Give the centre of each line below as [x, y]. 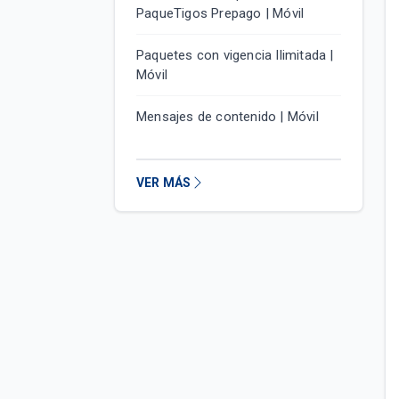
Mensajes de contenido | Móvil [228, 117]
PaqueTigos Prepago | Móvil [220, 13]
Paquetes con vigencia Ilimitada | [235, 55]
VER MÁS [164, 183]
